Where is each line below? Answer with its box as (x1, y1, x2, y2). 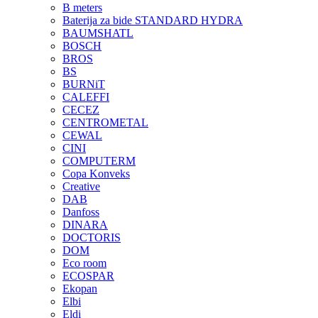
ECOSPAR (62, 270, 114, 282)
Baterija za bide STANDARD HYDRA (62, 14, 243, 26)
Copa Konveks (62, 168, 130, 180)
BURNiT (62, 78, 105, 90)
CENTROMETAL (62, 116, 148, 128)
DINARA (62, 219, 108, 231)
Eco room (62, 257, 106, 269)
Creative (62, 180, 100, 192)
